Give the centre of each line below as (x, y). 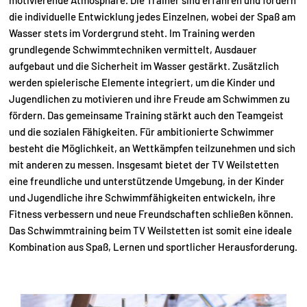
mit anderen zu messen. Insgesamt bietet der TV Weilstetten (144, 164)
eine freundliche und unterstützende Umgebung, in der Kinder (147, 181)
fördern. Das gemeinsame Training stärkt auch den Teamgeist (146, 115)
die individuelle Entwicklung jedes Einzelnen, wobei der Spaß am (152, 16)
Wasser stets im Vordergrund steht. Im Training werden (132, 33)
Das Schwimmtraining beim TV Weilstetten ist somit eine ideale (150, 230)
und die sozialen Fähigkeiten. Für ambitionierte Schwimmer (142, 132)
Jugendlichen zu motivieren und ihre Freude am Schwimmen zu (149, 99)
